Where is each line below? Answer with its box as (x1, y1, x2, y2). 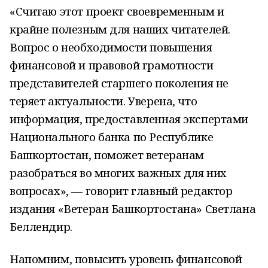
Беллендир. (10, 219, 72, 234)
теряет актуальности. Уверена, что (10, 93, 197, 108)
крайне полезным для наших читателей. (10, 22, 230, 36)
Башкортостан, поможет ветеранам (10, 147, 204, 162)
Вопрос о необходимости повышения (10, 39, 212, 54)
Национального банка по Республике (10, 129, 214, 144)
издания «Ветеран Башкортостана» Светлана (10, 201, 256, 216)
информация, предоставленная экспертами (10, 111, 249, 126)
